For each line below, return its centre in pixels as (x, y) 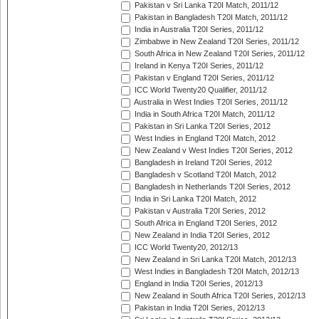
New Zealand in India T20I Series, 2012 (201, 235)
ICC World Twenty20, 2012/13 (185, 247)
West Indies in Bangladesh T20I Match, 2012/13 (216, 272)
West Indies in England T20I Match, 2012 (204, 138)
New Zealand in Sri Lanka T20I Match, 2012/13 (214, 260)
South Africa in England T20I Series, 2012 (205, 223)
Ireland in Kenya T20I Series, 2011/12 (198, 66)
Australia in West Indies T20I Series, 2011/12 (210, 102)
